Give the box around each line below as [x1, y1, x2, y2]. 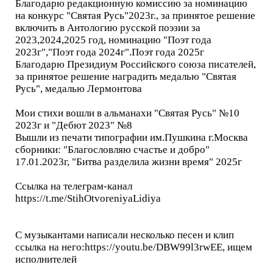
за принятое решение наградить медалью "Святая [15, 70, 236, 82]
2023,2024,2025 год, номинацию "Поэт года [15, 34, 211, 46]
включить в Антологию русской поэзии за [15, 21, 200, 34]
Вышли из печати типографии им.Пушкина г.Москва [15, 131, 248, 143]
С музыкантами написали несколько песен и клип [15, 229, 234, 241]
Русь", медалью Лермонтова [15, 82, 142, 94]
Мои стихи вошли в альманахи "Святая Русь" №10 [15, 107, 239, 119]
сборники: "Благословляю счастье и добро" [15, 143, 210, 155]
